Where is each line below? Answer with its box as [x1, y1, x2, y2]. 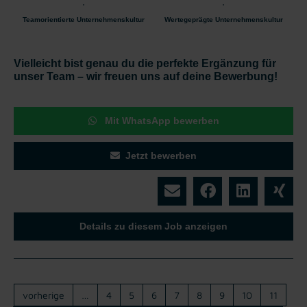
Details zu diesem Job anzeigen [79, 220, 228, 232]
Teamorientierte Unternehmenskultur [23, 15, 145, 23]
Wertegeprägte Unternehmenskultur [164, 15, 283, 23]
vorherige [23, 288, 64, 301]
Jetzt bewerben [125, 149, 197, 161]
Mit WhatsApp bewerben [101, 114, 219, 126]
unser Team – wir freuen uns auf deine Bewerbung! [14, 70, 278, 82]
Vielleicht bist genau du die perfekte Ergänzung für [14, 57, 276, 69]
